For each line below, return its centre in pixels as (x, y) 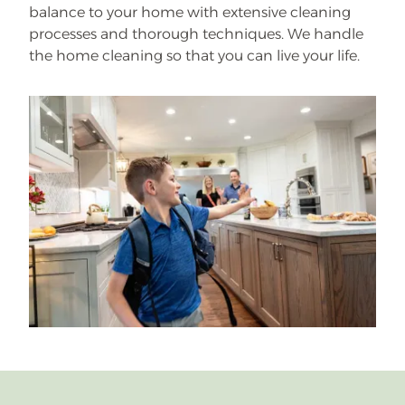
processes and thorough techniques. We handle (196, 34)
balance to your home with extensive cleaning (190, 12)
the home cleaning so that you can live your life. (194, 56)
